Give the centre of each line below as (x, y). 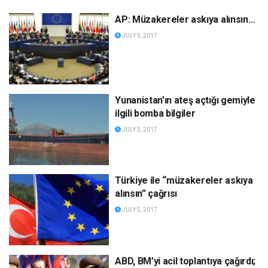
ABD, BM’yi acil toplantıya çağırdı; (185, 261)
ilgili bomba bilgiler (155, 113)
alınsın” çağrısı (146, 194)
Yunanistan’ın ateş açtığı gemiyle (185, 100)
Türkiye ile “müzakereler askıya (184, 181)
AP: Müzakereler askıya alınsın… (185, 19)
